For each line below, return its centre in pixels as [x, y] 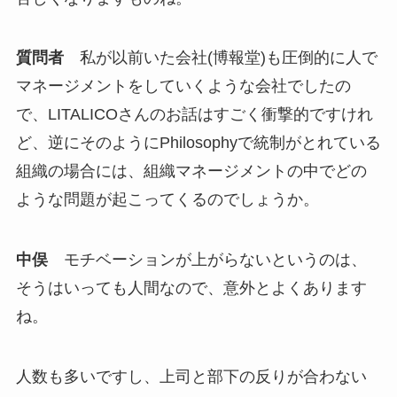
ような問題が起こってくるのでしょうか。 [167, 200]
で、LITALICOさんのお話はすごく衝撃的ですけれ [194, 115]
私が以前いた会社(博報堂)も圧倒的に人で [220, 58]
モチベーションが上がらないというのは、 [207, 260]
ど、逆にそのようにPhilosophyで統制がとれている [198, 143]
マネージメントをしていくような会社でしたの [183, 86]
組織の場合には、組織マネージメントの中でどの [191, 171]
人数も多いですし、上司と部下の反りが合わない [191, 377]
